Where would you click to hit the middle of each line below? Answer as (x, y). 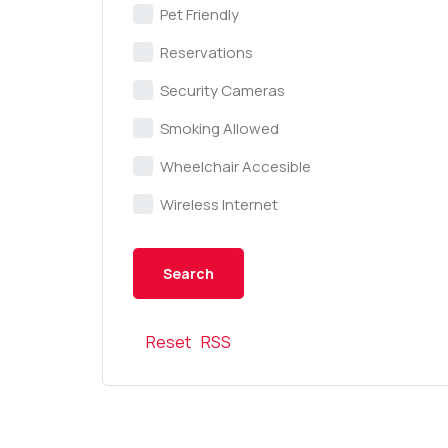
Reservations (206, 52)
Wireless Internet (219, 204)
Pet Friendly (199, 14)
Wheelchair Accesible (235, 166)
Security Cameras (222, 90)
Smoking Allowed (219, 128)
